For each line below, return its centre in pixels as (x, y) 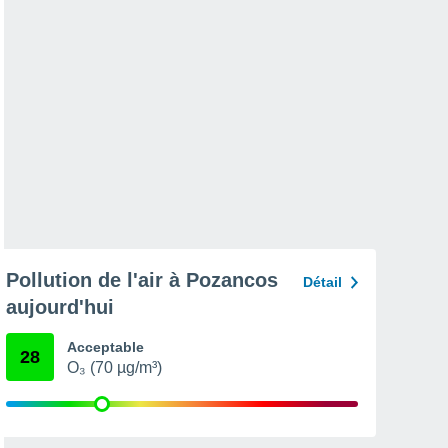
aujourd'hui (60, 307)
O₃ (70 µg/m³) (114, 367)
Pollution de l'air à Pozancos (142, 280)
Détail (322, 282)
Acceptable (105, 347)
